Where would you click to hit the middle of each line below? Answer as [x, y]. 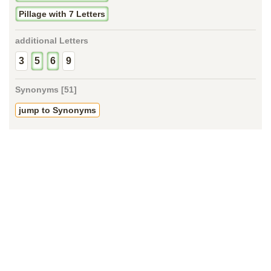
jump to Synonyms [57, 110]
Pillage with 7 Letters [62, 14]
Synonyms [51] [46, 90]
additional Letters [52, 41]
